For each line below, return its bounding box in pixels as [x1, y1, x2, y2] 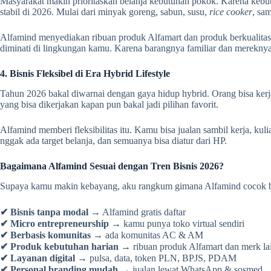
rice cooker [209, 7, 252, 18]
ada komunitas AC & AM [103, 229, 203, 240]
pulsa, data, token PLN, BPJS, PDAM [87, 252, 237, 263]
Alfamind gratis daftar [100, 206, 186, 217]
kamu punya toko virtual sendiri [121, 218, 244, 229]
